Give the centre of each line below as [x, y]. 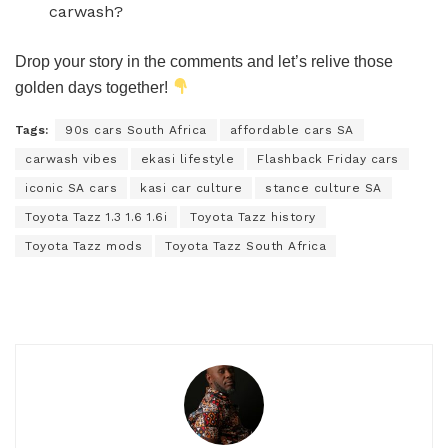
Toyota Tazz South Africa [245, 245]
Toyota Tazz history [253, 216]
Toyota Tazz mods [83, 245]
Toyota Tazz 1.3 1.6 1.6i [96, 216]
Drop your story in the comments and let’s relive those [204, 61]
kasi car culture [191, 187]
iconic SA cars [71, 187]
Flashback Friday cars [328, 158]
